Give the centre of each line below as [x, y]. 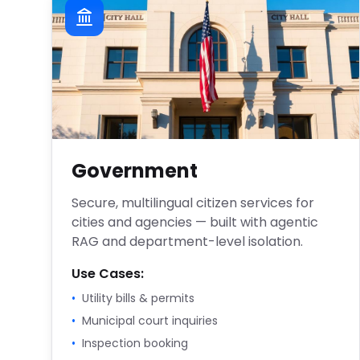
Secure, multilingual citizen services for [193, 203]
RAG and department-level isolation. [187, 241]
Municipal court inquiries [150, 321]
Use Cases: [108, 274]
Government [135, 171]
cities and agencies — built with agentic [195, 222]
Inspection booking [135, 343]
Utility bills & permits [138, 298]
